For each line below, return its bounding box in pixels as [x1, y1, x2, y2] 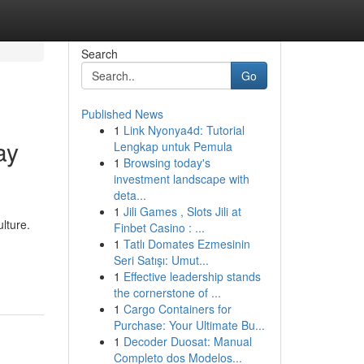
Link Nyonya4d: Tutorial [123, 122, 245, 138]
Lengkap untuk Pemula [113, 138, 232, 154]
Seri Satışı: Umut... [113, 252, 209, 268]
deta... [113, 187, 146, 203]
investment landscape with [113, 171, 249, 187]
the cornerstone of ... [113, 284, 221, 301]
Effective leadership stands [123, 268, 261, 284]
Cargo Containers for [123, 301, 232, 317]
